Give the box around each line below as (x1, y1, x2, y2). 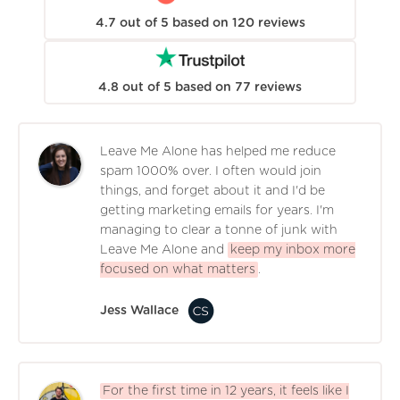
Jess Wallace (100, 304, 179, 318)
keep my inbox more (230, 244, 355, 257)
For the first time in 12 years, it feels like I (103, 385, 349, 398)
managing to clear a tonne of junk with (100, 224, 337, 237)
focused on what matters (100, 263, 255, 277)
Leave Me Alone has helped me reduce (100, 146, 336, 159)
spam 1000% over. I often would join (100, 165, 321, 179)
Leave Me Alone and (100, 244, 224, 257)
